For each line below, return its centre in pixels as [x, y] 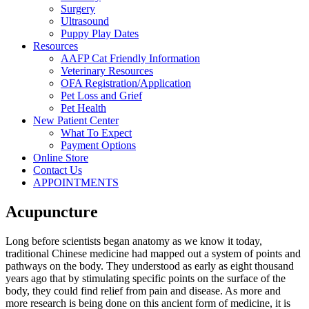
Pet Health [83, 108]
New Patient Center [76, 121]
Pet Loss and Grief [101, 96]
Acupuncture [52, 212]
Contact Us [58, 170]
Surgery [78, 9]
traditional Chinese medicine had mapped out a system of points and [153, 254]
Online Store [61, 158]
